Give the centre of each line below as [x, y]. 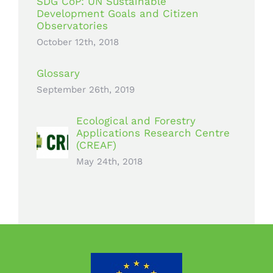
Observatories [72, 25]
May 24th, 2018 [109, 161]
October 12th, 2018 [78, 42]
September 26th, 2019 [86, 89]
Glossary [58, 73]
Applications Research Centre [153, 133]
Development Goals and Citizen [118, 13]
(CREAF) [96, 145]
